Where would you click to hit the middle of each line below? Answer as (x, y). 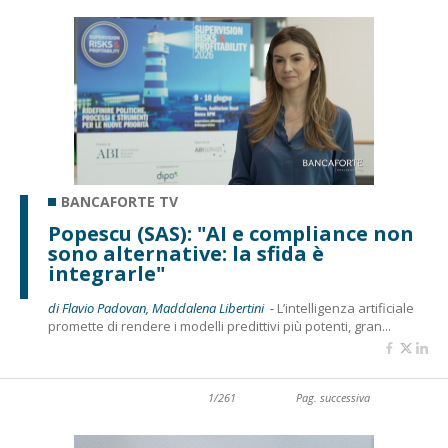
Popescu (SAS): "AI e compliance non (231, 233)
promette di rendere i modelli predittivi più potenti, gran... (219, 326)
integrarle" (106, 273)
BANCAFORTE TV (119, 201)
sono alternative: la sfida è (186, 253)
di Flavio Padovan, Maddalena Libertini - (162, 308)
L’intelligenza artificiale (345, 308)
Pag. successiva (332, 397)
